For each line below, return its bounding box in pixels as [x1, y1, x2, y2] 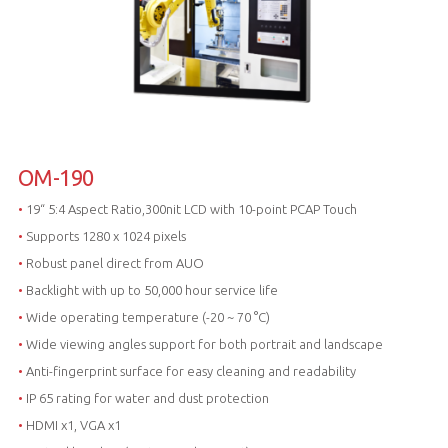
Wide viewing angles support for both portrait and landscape [22, 337, 383, 352]
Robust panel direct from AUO [22, 256, 204, 271]
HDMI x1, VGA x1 [22, 418, 121, 433]
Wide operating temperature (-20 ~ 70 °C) [22, 310, 270, 325]
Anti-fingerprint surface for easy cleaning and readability [22, 364, 356, 379]
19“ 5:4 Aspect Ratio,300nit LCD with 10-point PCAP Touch [22, 202, 357, 217]
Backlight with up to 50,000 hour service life [22, 283, 278, 298]
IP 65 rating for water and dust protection [22, 391, 269, 406]
